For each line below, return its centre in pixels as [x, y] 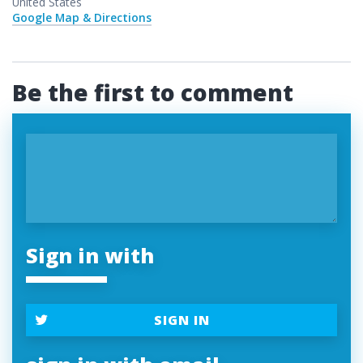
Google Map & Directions [82, 17]
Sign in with [90, 256]
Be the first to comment [153, 92]
